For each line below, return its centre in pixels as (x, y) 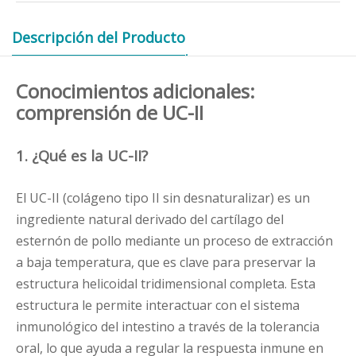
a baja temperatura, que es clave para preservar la (166, 263)
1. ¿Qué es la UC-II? (82, 156)
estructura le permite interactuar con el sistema (158, 306)
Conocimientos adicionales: (135, 91)
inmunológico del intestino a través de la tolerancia (168, 327)
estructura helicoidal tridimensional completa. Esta (166, 284)
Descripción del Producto (99, 38)
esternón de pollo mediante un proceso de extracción (174, 241)
